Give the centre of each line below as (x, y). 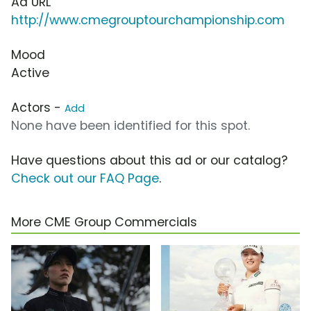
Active (30, 73)
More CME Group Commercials (104, 222)
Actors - (38, 108)
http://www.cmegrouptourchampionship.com (148, 20)
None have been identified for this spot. (131, 126)
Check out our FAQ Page (85, 179)
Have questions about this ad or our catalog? (149, 161)
